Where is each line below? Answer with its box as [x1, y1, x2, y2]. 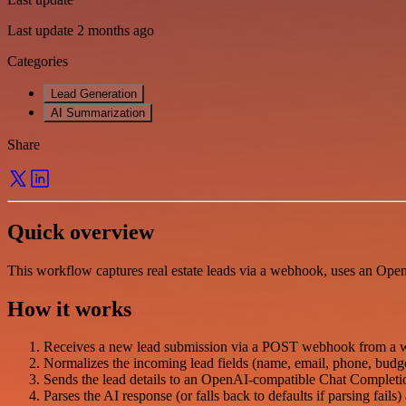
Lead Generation [51, 86, 137, 101]
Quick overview [7, 219, 154, 244]
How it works [7, 296, 131, 321]
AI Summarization [51, 105, 145, 120]
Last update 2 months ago [7, 22, 154, 38]
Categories [7, 53, 68, 69]
